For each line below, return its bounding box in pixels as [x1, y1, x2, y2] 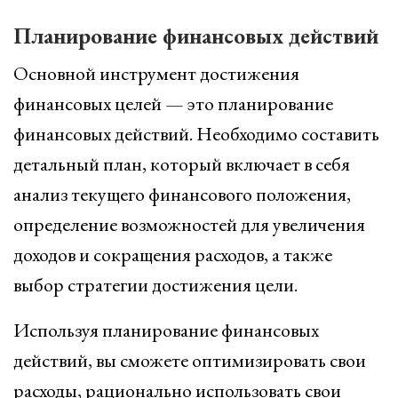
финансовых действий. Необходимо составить [13, 121, 379, 147]
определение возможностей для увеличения [13, 211, 365, 237]
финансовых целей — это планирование [13, 91, 333, 116]
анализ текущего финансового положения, [13, 181, 351, 207]
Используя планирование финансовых [13, 317, 319, 343]
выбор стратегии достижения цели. [13, 272, 298, 298]
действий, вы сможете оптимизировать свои [13, 347, 366, 373]
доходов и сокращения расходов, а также [13, 242, 332, 267]
